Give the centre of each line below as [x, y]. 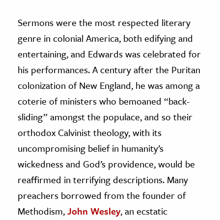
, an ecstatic [144, 211]
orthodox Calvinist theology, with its [90, 132]
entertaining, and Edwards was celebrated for [109, 54]
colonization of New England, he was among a [109, 85]
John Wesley [94, 211]
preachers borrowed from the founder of [102, 195]
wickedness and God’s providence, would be [106, 164]
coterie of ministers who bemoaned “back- [104, 101]
